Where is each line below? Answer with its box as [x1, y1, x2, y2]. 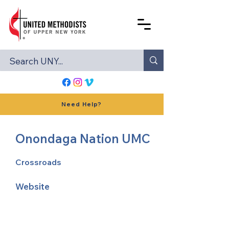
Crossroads [15, 157, 61, 167]
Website [15, 181, 50, 192]
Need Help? [61, 101, 102, 108]
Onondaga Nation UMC [15, 131, 150, 146]
